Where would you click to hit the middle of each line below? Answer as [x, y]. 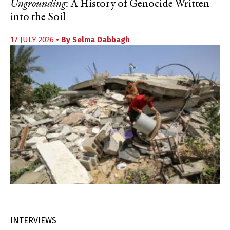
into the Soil [38, 18]
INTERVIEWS [33, 221]
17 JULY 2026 [33, 40]
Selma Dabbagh [101, 40]
